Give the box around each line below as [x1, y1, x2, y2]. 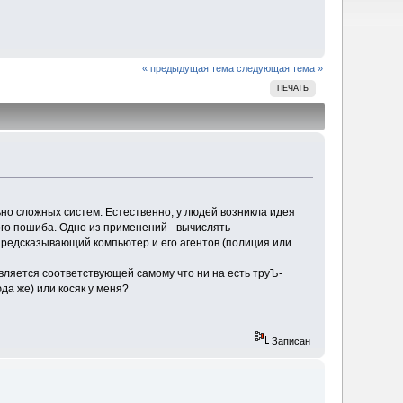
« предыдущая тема [141, 62, 234, 74]
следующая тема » [236, 62, 323, 74]
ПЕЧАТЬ [277, 83, 309, 93]
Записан [268, 336, 310, 347]
